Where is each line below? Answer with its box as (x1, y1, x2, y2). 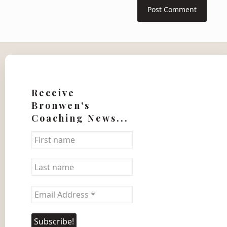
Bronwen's (31, 99, 90, 111)
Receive (31, 86, 75, 99)
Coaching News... (31, 111, 129, 124)
